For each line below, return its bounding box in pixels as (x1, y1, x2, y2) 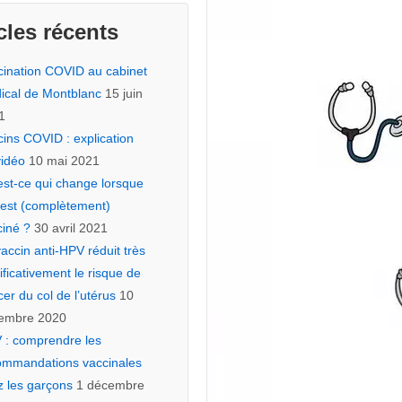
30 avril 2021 (33, 221, 108, 235)
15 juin (104, 86, 143, 100)
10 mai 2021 (28, 153, 100, 168)
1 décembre (75, 378, 144, 392)
